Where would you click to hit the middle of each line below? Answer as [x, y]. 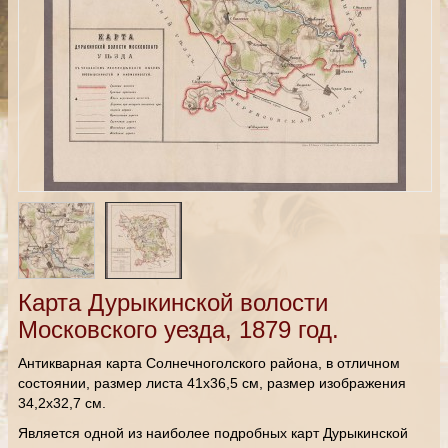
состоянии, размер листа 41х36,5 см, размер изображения [212, 383]
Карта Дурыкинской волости [173, 302]
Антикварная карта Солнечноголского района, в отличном [209, 363]
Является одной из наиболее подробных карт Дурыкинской [213, 433]
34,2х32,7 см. [62, 403]
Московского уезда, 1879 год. [178, 329]
